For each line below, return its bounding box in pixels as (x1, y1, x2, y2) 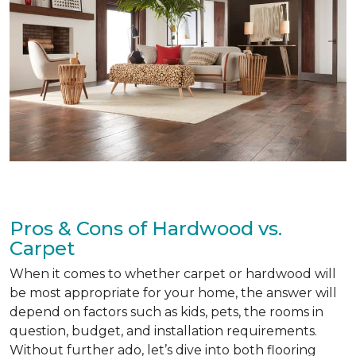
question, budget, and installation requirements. (10, 323, 317, 339)
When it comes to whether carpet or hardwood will (10, 265, 336, 281)
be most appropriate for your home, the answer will (10, 284, 337, 300)
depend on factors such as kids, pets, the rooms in (10, 304, 323, 319)
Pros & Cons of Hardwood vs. (10, 216, 282, 240)
